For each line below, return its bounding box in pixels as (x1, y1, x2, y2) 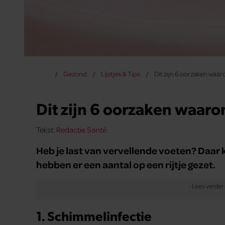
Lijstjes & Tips (100, 69, 140, 78)
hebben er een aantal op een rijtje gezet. (36, 157, 215, 171)
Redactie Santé (56, 124, 106, 135)
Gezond (63, 69, 87, 78)
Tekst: (36, 124, 56, 135)
